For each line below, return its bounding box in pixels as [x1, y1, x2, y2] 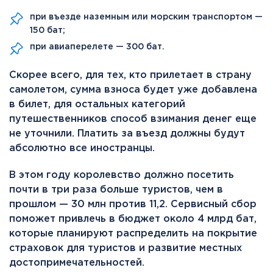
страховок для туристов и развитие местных [9, 243, 242, 253]
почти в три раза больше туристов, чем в [9, 185, 223, 194]
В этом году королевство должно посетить [9, 170, 234, 180]
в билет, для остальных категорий [9, 99, 185, 109]
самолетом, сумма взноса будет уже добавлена [9, 85, 257, 94]
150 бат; [30, 26, 65, 34]
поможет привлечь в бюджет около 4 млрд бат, [9, 214, 257, 224]
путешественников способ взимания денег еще [9, 114, 257, 124]
